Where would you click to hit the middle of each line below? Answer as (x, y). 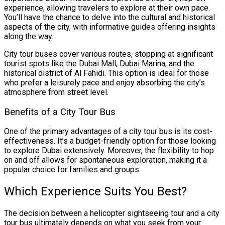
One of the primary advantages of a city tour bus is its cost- (108, 132)
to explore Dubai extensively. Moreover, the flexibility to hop (109, 151)
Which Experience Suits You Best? (95, 192)
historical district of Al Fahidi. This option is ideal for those (106, 73)
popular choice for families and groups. (72, 170)
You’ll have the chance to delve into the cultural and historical (109, 18)
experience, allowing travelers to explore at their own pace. (107, 8)
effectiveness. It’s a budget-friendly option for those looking (110, 141)
